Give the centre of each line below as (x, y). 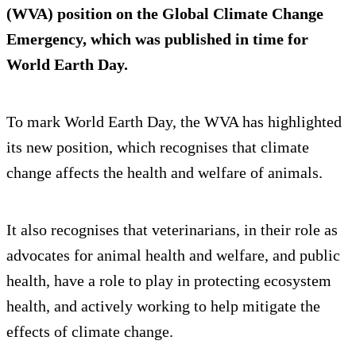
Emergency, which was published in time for (157, 39)
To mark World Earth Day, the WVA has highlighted (174, 121)
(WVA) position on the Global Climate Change (165, 13)
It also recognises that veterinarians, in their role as (172, 229)
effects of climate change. (90, 331)
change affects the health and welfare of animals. (164, 172)
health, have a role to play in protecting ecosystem (169, 280)
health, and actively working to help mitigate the (163, 306)
